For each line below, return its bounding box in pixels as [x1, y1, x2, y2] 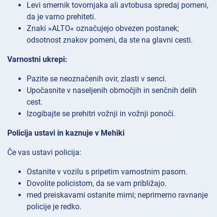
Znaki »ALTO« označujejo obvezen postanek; [27, 24, 179, 33]
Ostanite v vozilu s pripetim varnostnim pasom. [27, 167, 187, 177]
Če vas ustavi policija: [7, 148, 81, 157]
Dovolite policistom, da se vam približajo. [27, 179, 167, 188]
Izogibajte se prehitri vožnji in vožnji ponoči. [27, 109, 175, 119]
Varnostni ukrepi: [7, 55, 67, 64]
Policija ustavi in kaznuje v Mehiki [7, 128, 124, 138]
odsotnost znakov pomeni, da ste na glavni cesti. [27, 35, 193, 45]
